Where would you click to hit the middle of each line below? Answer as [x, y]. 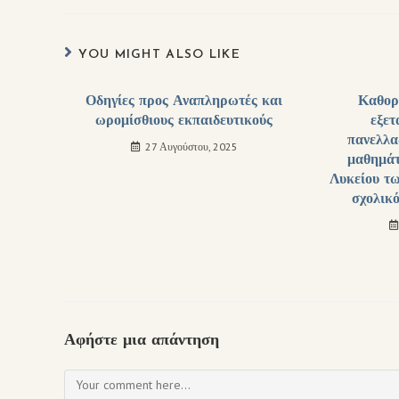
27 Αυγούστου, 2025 [191, 147]
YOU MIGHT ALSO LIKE [160, 55]
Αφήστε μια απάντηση [142, 341]
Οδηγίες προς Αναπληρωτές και [184, 102]
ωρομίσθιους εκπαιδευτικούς [184, 121]
